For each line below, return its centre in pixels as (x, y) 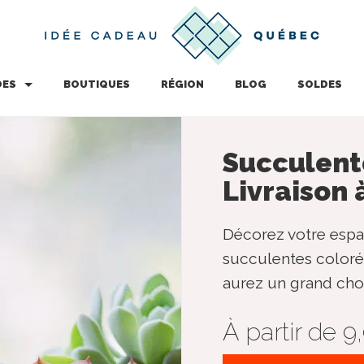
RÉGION (182, 84)
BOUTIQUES (96, 84)
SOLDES (319, 84)
